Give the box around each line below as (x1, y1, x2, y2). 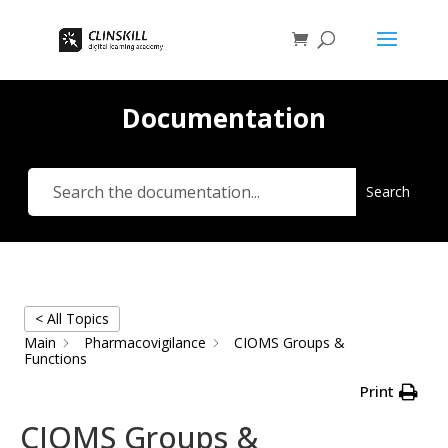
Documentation (122, 100, 326, 136)
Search (365, 182, 410, 201)
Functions (24, 349, 87, 369)
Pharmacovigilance (84, 333, 206, 352)
